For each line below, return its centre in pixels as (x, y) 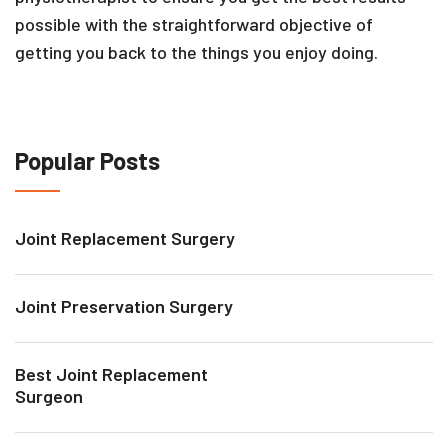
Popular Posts (87, 160)
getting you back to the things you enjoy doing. (196, 51)
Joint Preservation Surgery (124, 305)
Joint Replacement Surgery (125, 237)
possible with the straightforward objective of (194, 23)
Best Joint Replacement (111, 373)
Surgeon (49, 395)
